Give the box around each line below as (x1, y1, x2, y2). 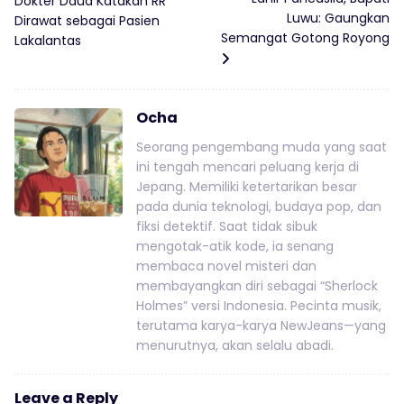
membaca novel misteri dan (136, 257, 317, 276)
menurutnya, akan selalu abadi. (136, 336, 334, 355)
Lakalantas (14, 32, 81, 50)
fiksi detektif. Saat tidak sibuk (136, 217, 317, 236)
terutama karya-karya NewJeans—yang (136, 317, 386, 335)
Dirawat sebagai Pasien (14, 12, 160, 31)
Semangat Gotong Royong (220, 29, 390, 48)
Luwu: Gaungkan (286, 9, 390, 28)
